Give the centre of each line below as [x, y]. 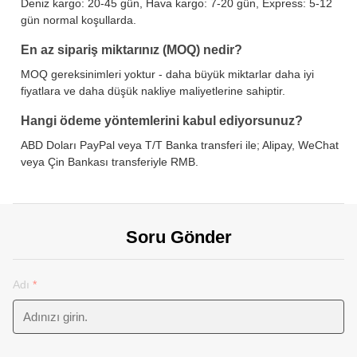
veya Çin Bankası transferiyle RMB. [110, 162]
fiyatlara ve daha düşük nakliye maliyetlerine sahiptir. [153, 91]
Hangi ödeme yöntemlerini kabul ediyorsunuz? [162, 121]
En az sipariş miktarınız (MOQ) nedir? [131, 50]
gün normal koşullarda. [78, 20]
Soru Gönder [178, 237]
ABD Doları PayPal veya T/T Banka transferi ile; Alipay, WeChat [180, 145]
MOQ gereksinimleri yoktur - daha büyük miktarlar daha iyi [167, 74]
